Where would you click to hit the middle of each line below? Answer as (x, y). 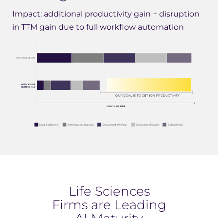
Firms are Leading (109, 205)
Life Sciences (109, 191)
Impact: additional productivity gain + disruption (106, 14)
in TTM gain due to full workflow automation (98, 27)
